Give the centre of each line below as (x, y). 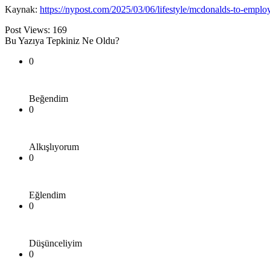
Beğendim (49, 98)
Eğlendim (47, 195)
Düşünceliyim (55, 243)
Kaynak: (22, 9)
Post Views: (27, 30)
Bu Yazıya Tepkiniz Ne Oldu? (62, 40)
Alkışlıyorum (54, 146)
